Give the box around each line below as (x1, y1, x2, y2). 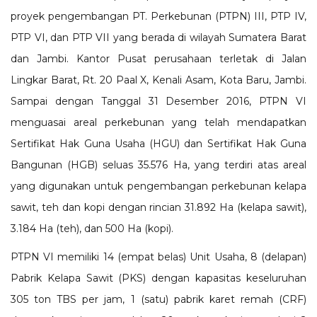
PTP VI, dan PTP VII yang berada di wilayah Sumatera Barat (11, 31, 306, 44)
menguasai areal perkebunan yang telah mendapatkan (11, 116, 306, 129)
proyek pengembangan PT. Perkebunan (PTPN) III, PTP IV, (11, 10, 306, 23)
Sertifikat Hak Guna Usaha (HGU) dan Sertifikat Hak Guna (11, 137, 306, 150)
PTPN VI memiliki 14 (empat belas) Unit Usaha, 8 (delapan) (11, 250, 306, 263)
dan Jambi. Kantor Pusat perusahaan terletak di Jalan (11, 52, 306, 65)
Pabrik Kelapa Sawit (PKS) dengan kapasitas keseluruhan (11, 272, 306, 284)
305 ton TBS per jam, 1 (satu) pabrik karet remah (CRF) (11, 293, 306, 306)
